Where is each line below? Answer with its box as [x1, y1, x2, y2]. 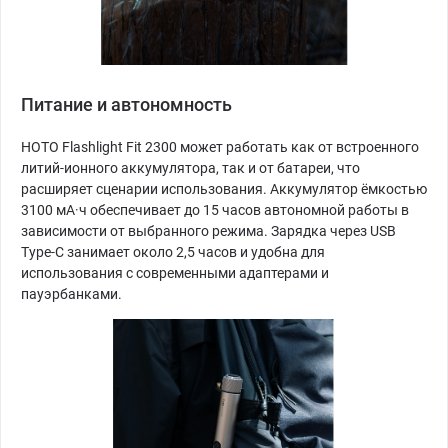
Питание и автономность [21, 93, 232, 115]
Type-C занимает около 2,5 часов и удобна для [21, 243, 325, 260]
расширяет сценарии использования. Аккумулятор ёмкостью [21, 180, 427, 197]
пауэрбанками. [21, 285, 122, 302]
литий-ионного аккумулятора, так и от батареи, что [21, 159, 360, 176]
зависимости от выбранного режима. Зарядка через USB [21, 222, 396, 239]
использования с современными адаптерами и [21, 264, 329, 281]
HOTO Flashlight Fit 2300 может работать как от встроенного [21, 138, 419, 155]
